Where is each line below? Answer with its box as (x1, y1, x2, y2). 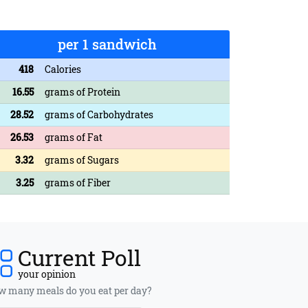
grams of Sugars (45, 153, 119, 166)
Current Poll (18, 242, 141, 272)
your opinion (18, 267, 76, 280)
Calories (45, 62, 81, 76)
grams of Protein (45, 85, 120, 98)
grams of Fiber (45, 175, 111, 189)
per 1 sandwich (58, 34, 157, 53)
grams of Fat (45, 130, 102, 144)
